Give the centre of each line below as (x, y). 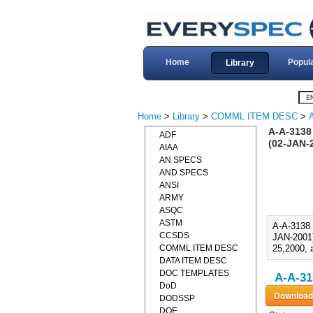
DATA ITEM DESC (193, 261)
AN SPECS (181, 160)
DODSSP (177, 298)
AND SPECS (184, 173)
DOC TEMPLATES (194, 273)
